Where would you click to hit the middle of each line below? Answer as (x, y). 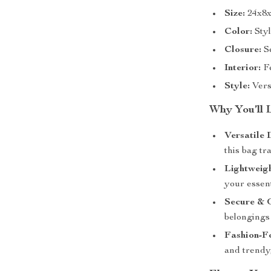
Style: (237, 87)
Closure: (243, 50)
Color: (239, 32)
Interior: (243, 68)
